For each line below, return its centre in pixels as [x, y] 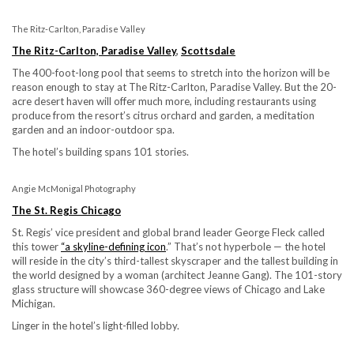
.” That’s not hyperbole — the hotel [246, 246]
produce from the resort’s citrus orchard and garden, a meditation [163, 115]
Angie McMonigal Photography [74, 188]
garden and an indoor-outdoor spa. [93, 129]
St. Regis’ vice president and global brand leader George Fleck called [168, 232]
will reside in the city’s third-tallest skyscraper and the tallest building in [175, 260]
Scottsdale [208, 50]
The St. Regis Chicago [66, 210]
